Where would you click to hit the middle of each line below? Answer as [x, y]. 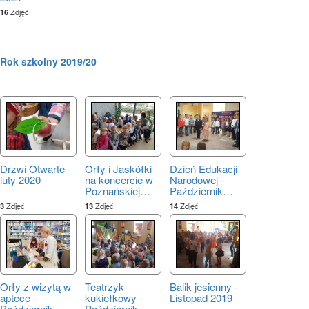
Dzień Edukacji [203, 168]
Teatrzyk [104, 286]
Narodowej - [197, 179]
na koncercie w [119, 179]
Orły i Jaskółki [118, 168]
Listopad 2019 [201, 297]
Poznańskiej [112, 190]
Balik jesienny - [204, 286]
